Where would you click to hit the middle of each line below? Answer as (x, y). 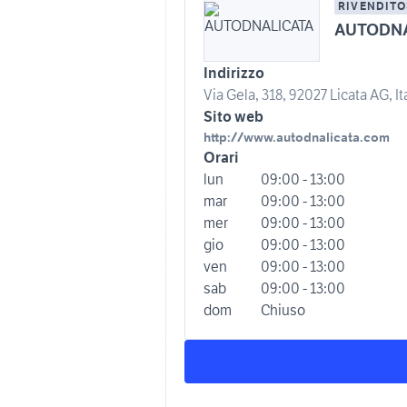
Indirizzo (234, 72)
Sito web (233, 116)
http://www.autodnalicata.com (297, 137)
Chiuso (283, 309)
